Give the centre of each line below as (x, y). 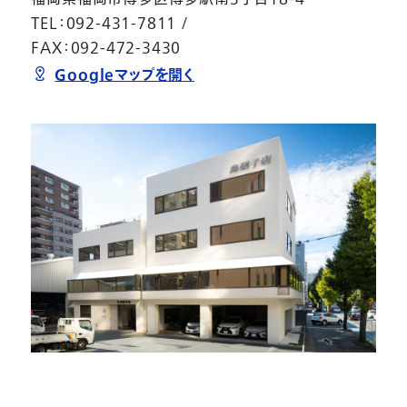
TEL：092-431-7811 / (110, 23)
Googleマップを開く (125, 75)
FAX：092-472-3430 (106, 48)
